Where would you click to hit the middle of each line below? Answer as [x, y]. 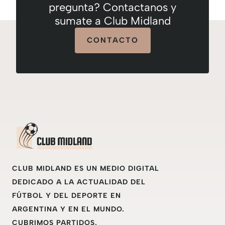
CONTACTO [113, 40]
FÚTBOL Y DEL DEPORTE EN [67, 195]
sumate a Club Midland [113, 21]
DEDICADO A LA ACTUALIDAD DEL [79, 182]
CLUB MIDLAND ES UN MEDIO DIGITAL [86, 168]
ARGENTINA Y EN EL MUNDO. [68, 209]
